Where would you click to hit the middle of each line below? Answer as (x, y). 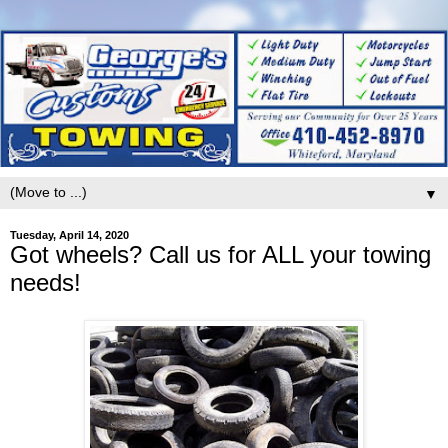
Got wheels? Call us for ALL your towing (220, 254)
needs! (45, 282)
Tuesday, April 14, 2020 (69, 234)
